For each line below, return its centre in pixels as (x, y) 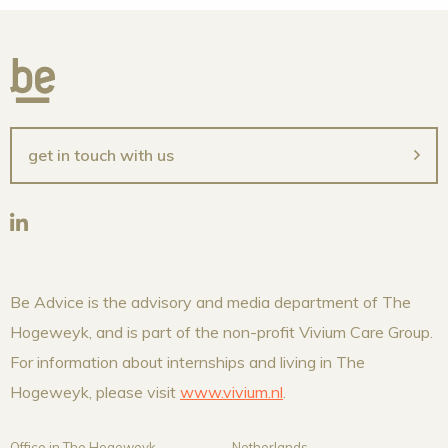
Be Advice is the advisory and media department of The (210, 301)
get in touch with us (101, 155)
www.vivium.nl (231, 391)
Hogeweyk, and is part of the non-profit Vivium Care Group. (221, 331)
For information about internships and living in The (187, 361)
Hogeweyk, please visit (95, 391)
